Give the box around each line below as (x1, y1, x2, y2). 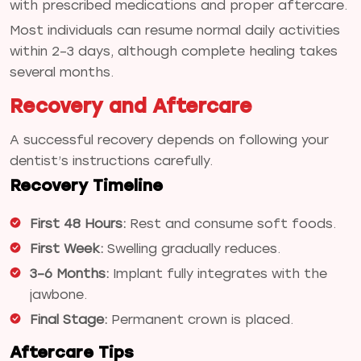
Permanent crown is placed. (107, 311, 293, 327)
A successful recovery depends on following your (10, 131, 329, 147)
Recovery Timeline (10, 175, 163, 195)
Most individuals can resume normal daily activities (10, 22, 340, 38)
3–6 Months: (30, 265, 109, 281)
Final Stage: (30, 311, 107, 327)
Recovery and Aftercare (10, 93, 252, 118)
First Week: (30, 240, 103, 256)
